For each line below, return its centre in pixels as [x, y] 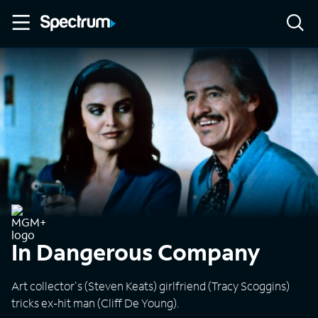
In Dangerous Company [136, 252]
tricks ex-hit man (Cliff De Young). [95, 303]
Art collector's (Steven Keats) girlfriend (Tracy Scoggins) [150, 286]
